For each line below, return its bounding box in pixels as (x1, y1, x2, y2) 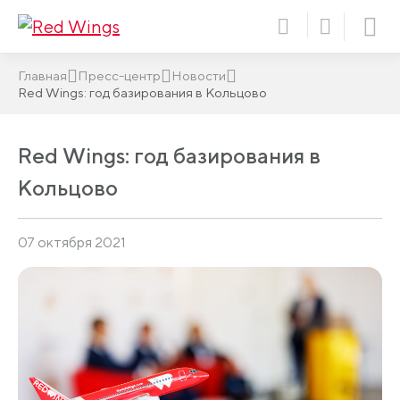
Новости (171, 68, 226, 83)
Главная (18, 68, 67, 83)
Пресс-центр (78, 68, 161, 83)
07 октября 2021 (18, 234, 126, 251)
